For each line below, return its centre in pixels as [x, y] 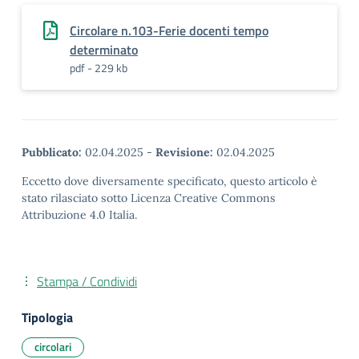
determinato [104, 50]
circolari [53, 347]
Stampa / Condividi [87, 281]
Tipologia [47, 317]
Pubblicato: [52, 152]
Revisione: [184, 152]
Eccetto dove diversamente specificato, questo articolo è [169, 181]
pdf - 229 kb [99, 68]
